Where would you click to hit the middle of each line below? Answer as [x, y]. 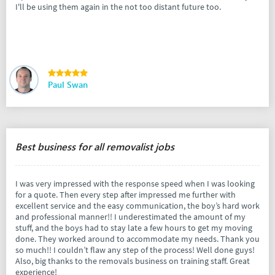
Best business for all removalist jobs [95, 147]
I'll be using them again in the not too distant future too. [118, 7]
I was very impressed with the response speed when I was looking [135, 184]
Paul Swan [68, 85]
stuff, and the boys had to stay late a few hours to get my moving [134, 228]
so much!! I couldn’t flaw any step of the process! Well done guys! [135, 250]
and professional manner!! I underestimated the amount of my [130, 217]
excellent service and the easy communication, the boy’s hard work [137, 206]
